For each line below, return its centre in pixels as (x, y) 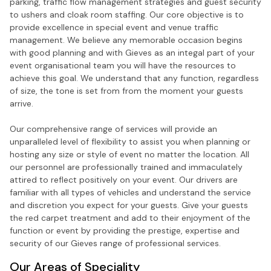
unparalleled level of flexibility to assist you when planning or (130, 141)
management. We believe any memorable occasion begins (126, 40)
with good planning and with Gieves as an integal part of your (132, 52)
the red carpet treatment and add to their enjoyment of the (130, 217)
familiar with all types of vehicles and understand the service (130, 192)
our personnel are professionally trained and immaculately (126, 167)
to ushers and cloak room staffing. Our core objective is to (127, 14)
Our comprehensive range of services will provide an (113, 129)
